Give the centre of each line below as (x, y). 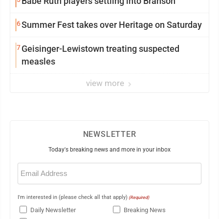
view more (106, 83)
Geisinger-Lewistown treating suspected (100, 49)
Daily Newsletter (53, 210)
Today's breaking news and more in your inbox (109, 150)
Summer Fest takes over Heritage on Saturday (112, 25)
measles (38, 61)
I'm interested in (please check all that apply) (73, 197)
